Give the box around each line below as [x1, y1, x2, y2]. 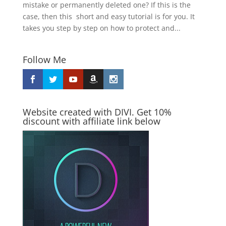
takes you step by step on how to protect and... [22, 23, 181, 33]
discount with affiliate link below [22, 115, 160, 127]
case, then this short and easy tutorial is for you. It [22, 11, 195, 21]
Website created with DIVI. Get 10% [22, 105, 172, 118]
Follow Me [22, 53, 66, 66]
